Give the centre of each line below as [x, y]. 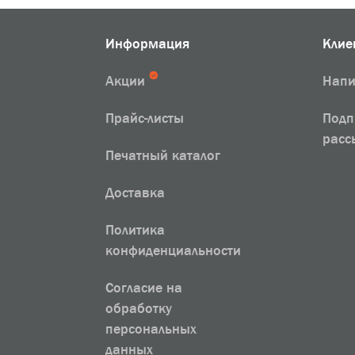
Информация [147, 44]
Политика [135, 230]
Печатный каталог [162, 155]
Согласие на [143, 288]
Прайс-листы [144, 118]
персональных [151, 329]
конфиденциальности [173, 250]
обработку [138, 308]
